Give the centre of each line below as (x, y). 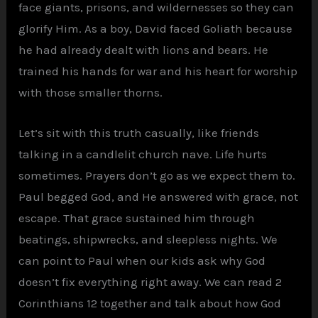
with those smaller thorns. (91, 93)
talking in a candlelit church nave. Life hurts (143, 154)
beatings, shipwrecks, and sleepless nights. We (148, 240)
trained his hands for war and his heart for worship (158, 71)
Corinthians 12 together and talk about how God (150, 303)
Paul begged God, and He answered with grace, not (159, 197)
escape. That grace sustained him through (137, 218)
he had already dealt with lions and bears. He (144, 50)
